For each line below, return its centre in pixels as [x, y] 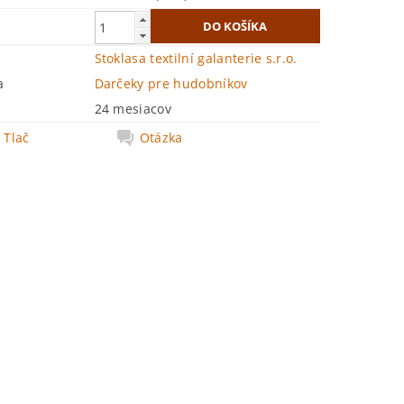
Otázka [161, 138]
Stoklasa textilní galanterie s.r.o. [196, 58]
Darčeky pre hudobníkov [171, 83]
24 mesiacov [133, 109]
